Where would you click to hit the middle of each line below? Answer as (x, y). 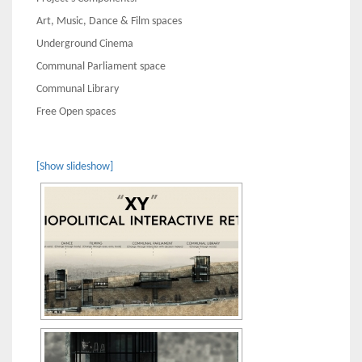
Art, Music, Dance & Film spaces (109, 22)
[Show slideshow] (75, 167)
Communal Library (78, 90)
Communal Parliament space (101, 67)
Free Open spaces (76, 112)
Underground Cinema (85, 44)
